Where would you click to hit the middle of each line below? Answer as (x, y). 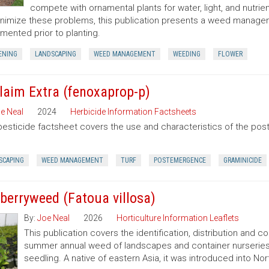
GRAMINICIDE (242, 160)
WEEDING (186, 54)
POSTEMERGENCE (180, 160)
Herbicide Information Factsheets (133, 112)
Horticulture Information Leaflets (177, 218)
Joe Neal (53, 218)
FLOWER (230, 54)
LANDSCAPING (55, 54)
